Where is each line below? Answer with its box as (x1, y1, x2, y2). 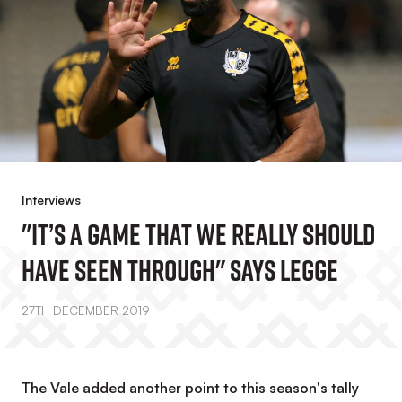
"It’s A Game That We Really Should (22, 217, 375, 251)
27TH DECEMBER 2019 (22, 303, 150, 318)
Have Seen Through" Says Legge (22, 253, 338, 287)
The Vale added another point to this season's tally (22, 379, 359, 397)
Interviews (22, 192, 81, 207)
